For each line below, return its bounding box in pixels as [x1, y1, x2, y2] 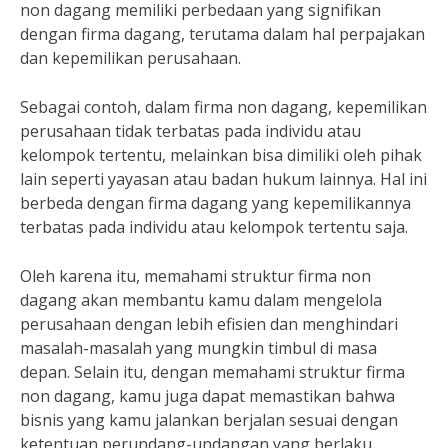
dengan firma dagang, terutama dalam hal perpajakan [20, 23, 425, 45]
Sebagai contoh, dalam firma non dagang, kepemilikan [20, 96, 427, 118]
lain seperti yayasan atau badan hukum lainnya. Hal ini [20, 168, 427, 190]
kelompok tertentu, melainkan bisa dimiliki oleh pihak [20, 144, 422, 166]
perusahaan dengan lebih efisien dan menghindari [20, 313, 398, 335]
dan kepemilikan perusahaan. [20, 47, 241, 69]
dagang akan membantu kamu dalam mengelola [20, 289, 382, 311]
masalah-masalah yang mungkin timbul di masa [20, 337, 377, 359]
